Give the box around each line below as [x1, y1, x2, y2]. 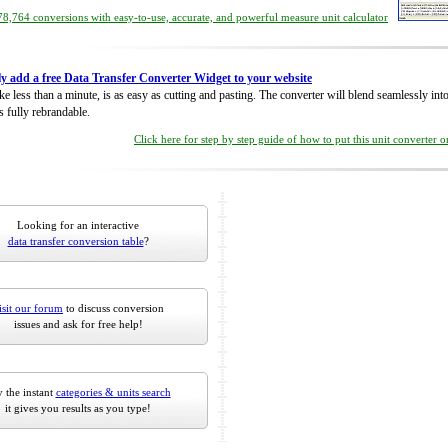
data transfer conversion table [7, 235, 144, 247]
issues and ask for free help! [13, 318, 143, 330]
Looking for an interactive [17, 219, 139, 231]
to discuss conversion [63, 302, 164, 314]
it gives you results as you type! [5, 402, 151, 414]
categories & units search [55, 386, 171, 398]
